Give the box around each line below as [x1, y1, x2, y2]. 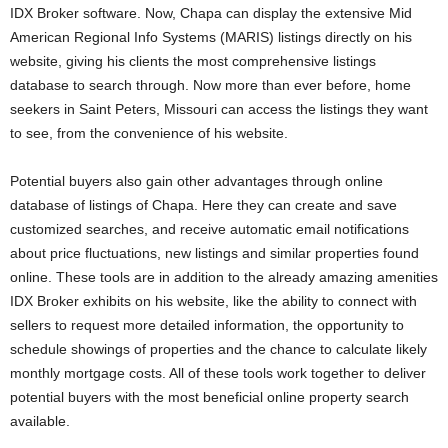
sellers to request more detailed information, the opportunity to [10, 317, 404, 333]
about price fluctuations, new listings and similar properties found [10, 245, 419, 261]
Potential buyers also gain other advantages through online [10, 173, 383, 189]
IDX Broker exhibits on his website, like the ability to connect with [10, 293, 417, 309]
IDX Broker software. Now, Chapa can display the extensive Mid [10, 5, 412, 21]
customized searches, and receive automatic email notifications [10, 221, 409, 237]
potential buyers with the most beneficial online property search [10, 389, 409, 405]
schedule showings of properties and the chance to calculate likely [10, 341, 427, 357]
